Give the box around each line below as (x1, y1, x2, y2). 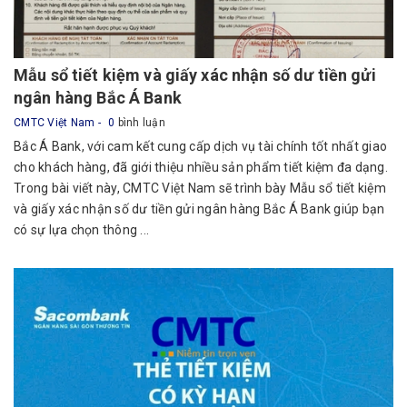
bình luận (114, 116, 165, 129)
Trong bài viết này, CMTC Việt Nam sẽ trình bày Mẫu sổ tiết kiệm (14, 181, 386, 195)
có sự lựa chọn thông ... (14, 223, 149, 237)
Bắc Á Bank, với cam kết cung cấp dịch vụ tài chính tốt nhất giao (14, 139, 387, 154)
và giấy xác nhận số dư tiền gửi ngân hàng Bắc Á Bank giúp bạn (14, 202, 385, 216)
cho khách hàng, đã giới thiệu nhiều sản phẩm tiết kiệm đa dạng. (14, 160, 388, 174)
